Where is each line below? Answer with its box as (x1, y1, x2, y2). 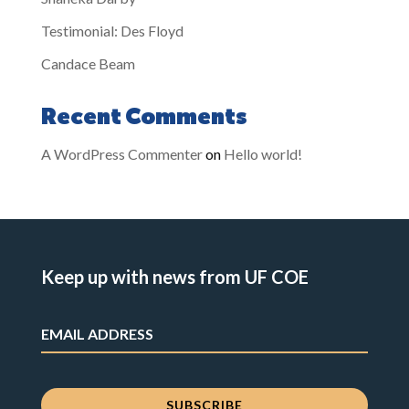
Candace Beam (40, 55, 135, 72)
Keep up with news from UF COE (40, 266, 309, 288)
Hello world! (223, 145, 302, 163)
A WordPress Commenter (40, 145, 203, 163)
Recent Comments (40, 107, 247, 129)
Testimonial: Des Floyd (40, 22, 184, 39)
